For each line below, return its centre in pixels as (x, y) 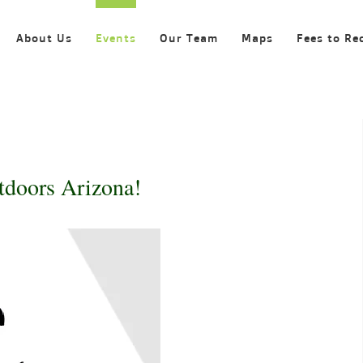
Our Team (189, 38)
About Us (44, 38)
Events (116, 38)
